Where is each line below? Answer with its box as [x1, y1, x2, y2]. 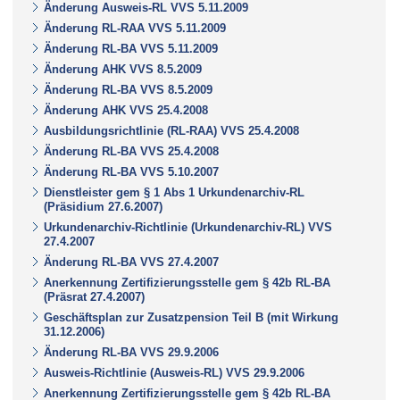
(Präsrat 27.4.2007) [44, 289, 145, 304]
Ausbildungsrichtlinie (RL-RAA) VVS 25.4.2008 [44, 123, 299, 137]
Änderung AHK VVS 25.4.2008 [44, 103, 208, 117]
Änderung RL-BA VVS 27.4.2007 [44, 254, 219, 269]
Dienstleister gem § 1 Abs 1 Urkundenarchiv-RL [44, 185, 304, 199]
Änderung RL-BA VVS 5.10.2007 [44, 164, 219, 179]
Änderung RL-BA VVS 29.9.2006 [44, 345, 219, 359]
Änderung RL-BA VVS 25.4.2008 [44, 144, 219, 158]
